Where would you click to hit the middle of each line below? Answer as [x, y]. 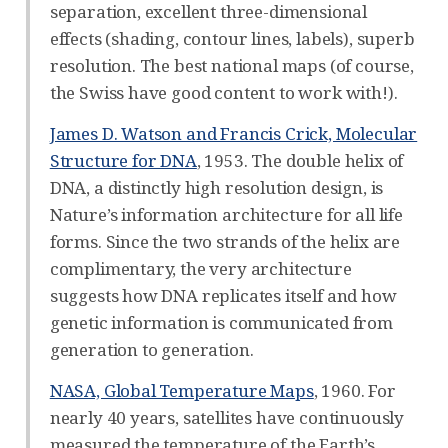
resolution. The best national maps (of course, [231, 65]
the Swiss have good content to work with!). [223, 92]
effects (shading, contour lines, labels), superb [232, 38]
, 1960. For [354, 390]
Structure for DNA [123, 160]
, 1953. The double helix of [300, 160]
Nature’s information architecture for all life [226, 214]
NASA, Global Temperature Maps [181, 390]
